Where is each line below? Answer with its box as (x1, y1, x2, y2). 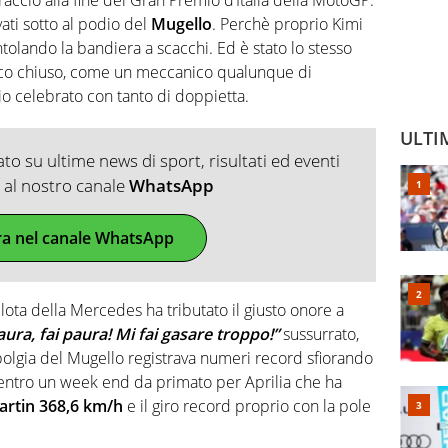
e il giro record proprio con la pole (123, 394, 371, 417)
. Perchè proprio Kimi (212, 12, 363, 35)
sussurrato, (279, 322, 359, 345)
